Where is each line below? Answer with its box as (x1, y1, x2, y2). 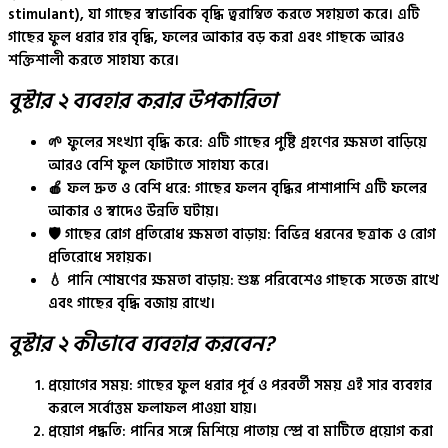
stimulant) (8, 2, 80, 26)
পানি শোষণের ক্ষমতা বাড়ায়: (67, 269, 234, 293)
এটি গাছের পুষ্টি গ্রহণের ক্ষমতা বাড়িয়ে (203, 131, 427, 155)
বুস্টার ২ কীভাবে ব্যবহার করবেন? (8, 327, 274, 363)
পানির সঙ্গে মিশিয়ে (126, 420, 243, 444)
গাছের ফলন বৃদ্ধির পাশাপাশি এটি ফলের (191, 177, 427, 201)
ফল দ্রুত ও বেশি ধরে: (67, 177, 191, 201)
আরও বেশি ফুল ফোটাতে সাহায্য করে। (48, 154, 269, 178)
